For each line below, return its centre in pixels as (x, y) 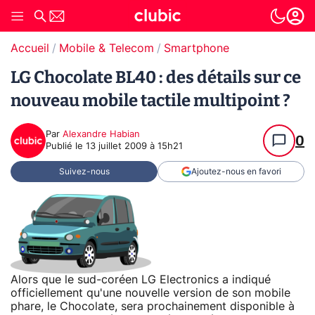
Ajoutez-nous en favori (236, 172)
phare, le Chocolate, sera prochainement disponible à (153, 306)
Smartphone (197, 49)
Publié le (66, 147)
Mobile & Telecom (107, 49)
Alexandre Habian (101, 135)
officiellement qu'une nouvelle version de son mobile (150, 293)
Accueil (30, 49)
